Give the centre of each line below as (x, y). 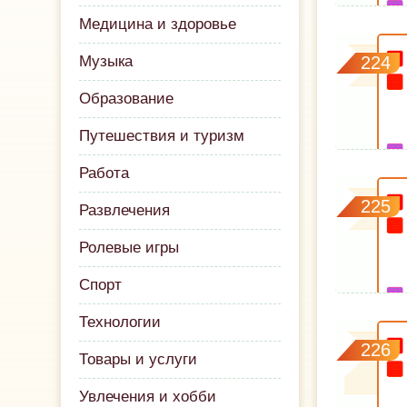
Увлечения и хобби (148, 397)
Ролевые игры (129, 248)
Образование (127, 99)
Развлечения (125, 210)
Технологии (120, 322)
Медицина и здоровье (158, 24)
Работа (104, 173)
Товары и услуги (139, 359)
